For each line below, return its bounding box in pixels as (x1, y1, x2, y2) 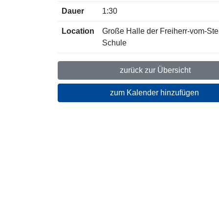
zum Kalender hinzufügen (109, 88, 199, 97)
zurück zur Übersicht (118, 66, 191, 74)
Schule (102, 39, 127, 47)
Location (62, 27, 94, 35)
